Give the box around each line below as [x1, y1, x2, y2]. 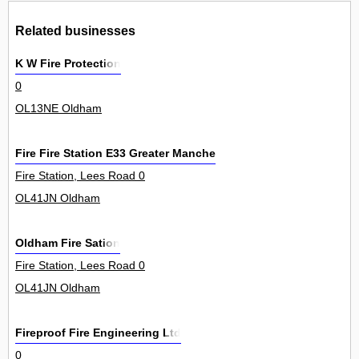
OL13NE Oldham [15, 102, 102, 115]
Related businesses [15, 22, 135, 38]
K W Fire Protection [15, 57, 121, 71]
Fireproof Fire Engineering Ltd [15, 326, 181, 340]
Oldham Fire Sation [15, 236, 120, 250]
